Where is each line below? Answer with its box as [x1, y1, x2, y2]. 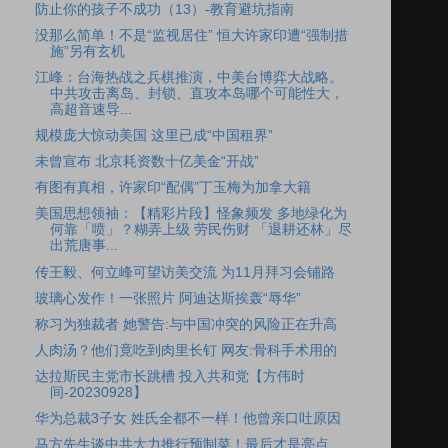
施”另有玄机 [49, 43, 125, 59]
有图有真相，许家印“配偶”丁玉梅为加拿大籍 [34, 180, 311, 196]
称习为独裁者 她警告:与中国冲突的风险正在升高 [34, 316, 337, 332]
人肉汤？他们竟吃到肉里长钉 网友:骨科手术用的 [34, 342, 337, 358]
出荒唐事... [49, 238, 118, 254]
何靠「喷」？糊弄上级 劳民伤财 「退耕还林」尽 [49, 222, 352, 238]
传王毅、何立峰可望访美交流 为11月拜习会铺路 [34, 264, 335, 280]
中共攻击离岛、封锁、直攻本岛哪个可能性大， [49, 85, 344, 101]
